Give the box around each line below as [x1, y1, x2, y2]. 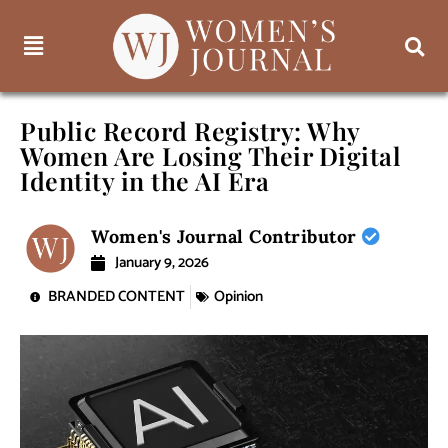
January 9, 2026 [115, 250, 210, 276]
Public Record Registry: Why [20, 114, 360, 148]
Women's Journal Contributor [91, 225, 363, 249]
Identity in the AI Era [20, 164, 269, 198]
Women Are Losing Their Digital [20, 139, 401, 173]
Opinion [214, 284, 263, 310]
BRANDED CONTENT [48, 284, 185, 310]
